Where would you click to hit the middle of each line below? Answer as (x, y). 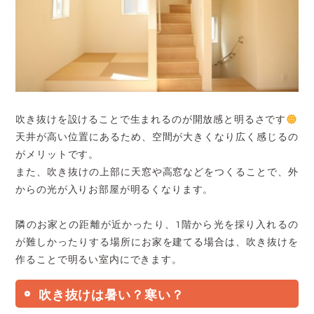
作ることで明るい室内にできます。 (99, 260)
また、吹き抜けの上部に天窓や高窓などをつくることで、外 (157, 173)
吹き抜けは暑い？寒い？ (111, 295)
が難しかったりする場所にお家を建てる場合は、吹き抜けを (157, 243)
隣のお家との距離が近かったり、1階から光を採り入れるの (157, 225)
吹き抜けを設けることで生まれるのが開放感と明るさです (151, 120)
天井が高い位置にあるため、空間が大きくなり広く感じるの (157, 138)
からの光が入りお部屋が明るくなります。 (115, 190)
